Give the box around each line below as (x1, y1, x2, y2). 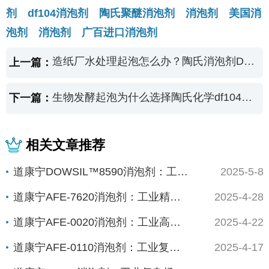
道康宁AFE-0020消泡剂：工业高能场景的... (169, 216, 181, 228)
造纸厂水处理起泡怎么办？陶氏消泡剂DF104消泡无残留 (244, 55, 255, 68)
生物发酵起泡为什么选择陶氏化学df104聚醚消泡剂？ (241, 91, 253, 103)
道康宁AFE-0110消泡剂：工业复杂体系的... (169, 241, 180, 253)
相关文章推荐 (26, 138, 106, 153)
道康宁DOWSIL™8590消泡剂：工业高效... (177, 165, 188, 178)
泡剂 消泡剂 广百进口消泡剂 (5, 26, 157, 39)
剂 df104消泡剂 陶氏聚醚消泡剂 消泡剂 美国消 (5, 7, 261, 20)
